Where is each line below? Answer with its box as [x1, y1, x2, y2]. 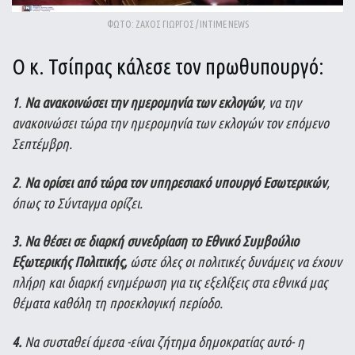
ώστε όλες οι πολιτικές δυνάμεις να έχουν [127, 254, 342, 269]
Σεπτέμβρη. [12, 136, 72, 151]
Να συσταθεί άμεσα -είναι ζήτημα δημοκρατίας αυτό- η [21, 333, 304, 349]
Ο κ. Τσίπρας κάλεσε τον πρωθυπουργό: [12, 55, 324, 79]
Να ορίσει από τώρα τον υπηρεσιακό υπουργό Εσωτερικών [25, 174, 326, 190]
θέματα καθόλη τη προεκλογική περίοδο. [12, 295, 223, 311]
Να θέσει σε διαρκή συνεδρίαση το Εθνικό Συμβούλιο [25, 233, 299, 249]
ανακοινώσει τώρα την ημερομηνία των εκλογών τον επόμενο [12, 115, 329, 131]
